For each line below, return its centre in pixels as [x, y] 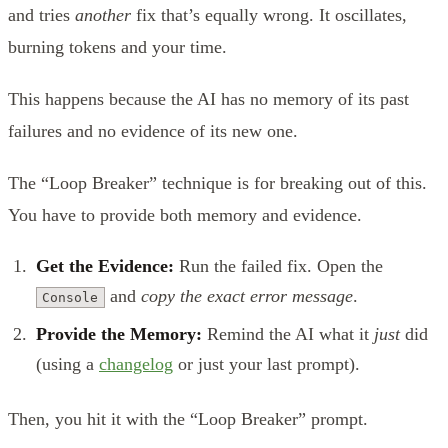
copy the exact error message [246, 295]
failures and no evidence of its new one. [153, 130]
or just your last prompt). [266, 363]
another [103, 14]
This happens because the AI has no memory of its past [208, 98]
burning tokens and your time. [117, 46]
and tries [41, 14]
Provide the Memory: [119, 333]
